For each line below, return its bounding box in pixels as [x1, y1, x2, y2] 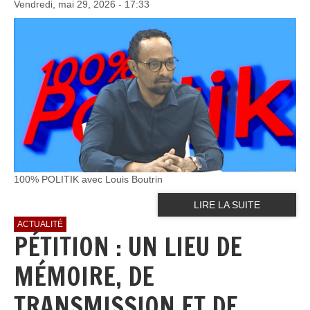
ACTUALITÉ [17, 219, 63, 230]
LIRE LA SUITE [194, 199, 260, 211]
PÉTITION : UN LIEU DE [14, 229, 242, 265]
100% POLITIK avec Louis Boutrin [14, 174, 163, 185]
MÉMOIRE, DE [14, 259, 154, 295]
